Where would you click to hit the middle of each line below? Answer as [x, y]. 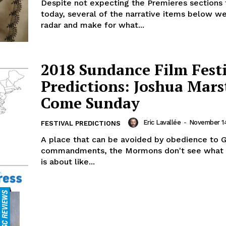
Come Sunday [90, 103]
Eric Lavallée [162, 123]
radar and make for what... [93, 25]
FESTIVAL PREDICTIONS [81, 124]
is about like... [68, 162]
